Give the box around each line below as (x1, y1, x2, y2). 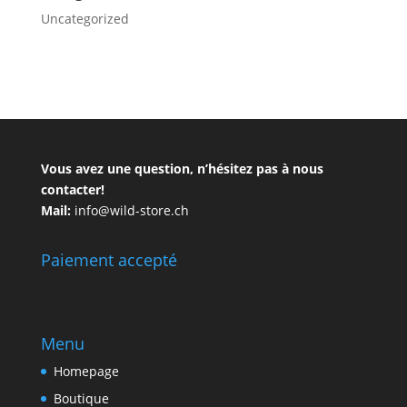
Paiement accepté (40, 248, 177, 271)
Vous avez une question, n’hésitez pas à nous (40, 159, 323, 177)
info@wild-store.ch (70, 201, 189, 219)
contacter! (40, 180, 104, 198)
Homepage (53, 362, 119, 380)
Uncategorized (40, 10, 129, 28)
